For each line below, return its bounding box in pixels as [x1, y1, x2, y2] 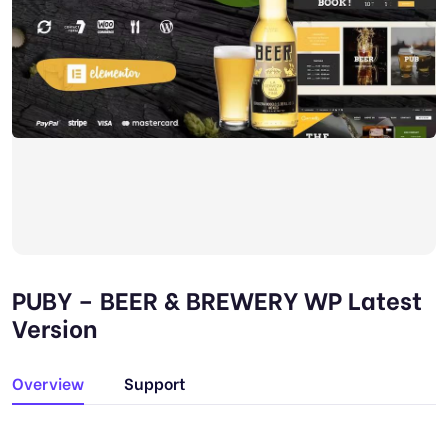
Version [12, 309, 97, 344]
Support [124, 371, 186, 394]
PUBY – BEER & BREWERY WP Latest [12, 281, 422, 316]
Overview [12, 371, 84, 394]
